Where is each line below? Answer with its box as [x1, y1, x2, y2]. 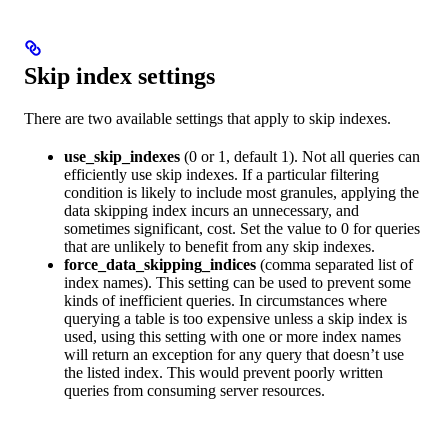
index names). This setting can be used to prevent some [64, 273, 411, 291]
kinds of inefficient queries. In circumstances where [64, 291, 387, 309]
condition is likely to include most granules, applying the [64, 183, 419, 201]
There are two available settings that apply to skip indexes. [24, 109, 391, 127]
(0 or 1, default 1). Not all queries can [180, 147, 420, 165]
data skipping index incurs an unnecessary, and [64, 201, 359, 219]
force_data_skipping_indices [64, 255, 256, 273]
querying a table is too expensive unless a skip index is [64, 309, 407, 327]
